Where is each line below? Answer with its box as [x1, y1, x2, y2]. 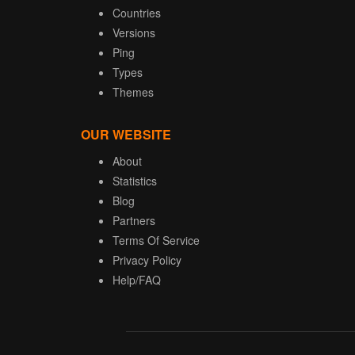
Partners [113, 212, 155, 229]
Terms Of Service [113, 232, 200, 249]
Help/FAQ [113, 272, 161, 288]
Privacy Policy [113, 252, 181, 269]
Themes [113, 84, 154, 101]
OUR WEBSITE [81, 125, 171, 144]
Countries [113, 5, 161, 21]
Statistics [113, 173, 157, 189]
